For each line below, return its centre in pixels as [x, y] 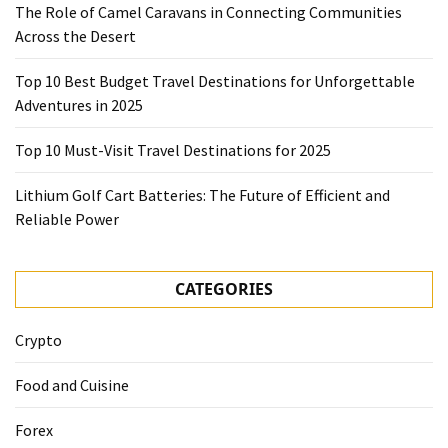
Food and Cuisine [72, 385]
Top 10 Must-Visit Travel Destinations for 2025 [173, 150]
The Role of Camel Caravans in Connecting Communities [208, 12]
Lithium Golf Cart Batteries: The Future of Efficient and [202, 195]
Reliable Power [67, 219]
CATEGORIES [224, 289]
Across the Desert [75, 36]
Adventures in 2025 [79, 105]
